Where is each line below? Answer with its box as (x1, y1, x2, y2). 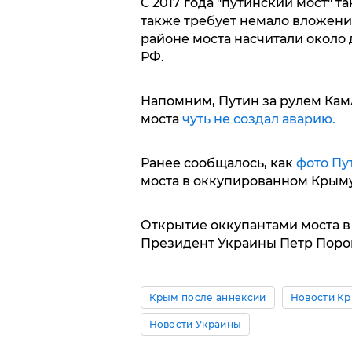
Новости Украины (148, 318, 242, 331)
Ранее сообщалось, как (140, 156, 296, 171)
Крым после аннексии (148, 291, 266, 304)
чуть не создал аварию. (181, 112, 335, 127)
